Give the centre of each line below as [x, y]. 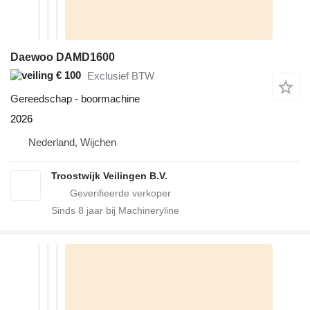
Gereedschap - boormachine [75, 98]
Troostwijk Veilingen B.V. [109, 175]
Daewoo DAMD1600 [63, 57]
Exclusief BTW [121, 76]
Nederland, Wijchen [72, 142]
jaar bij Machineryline [131, 210]
